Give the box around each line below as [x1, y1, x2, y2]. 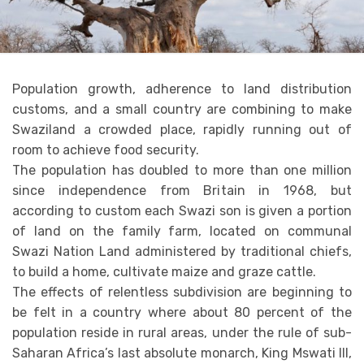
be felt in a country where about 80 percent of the [12, 305, 352, 321]
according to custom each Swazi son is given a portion [12, 203, 352, 219]
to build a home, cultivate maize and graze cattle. [12, 264, 316, 280]
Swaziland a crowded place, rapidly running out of [12, 122, 352, 138]
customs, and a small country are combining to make [12, 102, 352, 118]
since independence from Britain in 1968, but [12, 183, 352, 199]
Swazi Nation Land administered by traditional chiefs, [12, 244, 352, 260]
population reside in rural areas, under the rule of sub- [12, 325, 352, 341]
